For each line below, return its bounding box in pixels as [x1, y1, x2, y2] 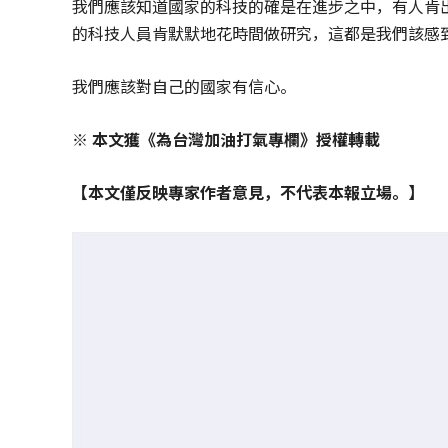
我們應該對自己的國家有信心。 [72, 74, 296, 98]
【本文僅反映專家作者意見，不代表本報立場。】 [72, 180, 424, 204]
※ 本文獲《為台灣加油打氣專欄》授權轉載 [72, 127, 380, 151]
